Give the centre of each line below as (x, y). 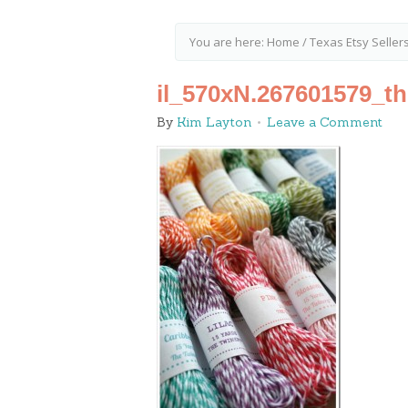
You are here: (228, 42)
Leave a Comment (325, 122)
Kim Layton (214, 122)
